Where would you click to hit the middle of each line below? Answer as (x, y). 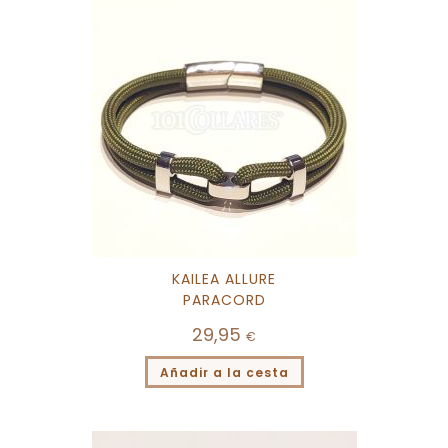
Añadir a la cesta (224, 373)
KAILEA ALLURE (224, 279)
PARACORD (224, 300)
